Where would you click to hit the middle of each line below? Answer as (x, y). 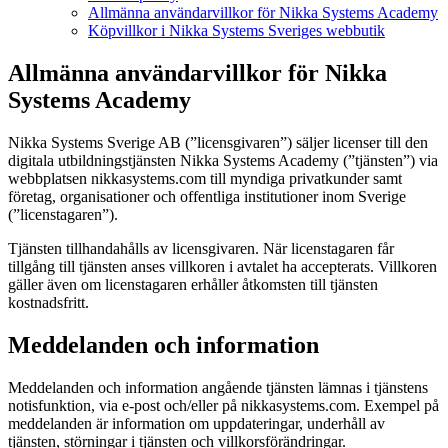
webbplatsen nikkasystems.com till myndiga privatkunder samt (205, 178)
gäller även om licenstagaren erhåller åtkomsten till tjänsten (193, 284)
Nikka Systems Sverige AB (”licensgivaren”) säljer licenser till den (218, 142)
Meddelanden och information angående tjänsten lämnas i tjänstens (218, 387)
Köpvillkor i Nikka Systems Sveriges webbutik (236, 31)
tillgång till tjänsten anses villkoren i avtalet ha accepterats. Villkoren (222, 266)
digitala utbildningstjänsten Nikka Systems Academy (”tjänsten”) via (223, 160)
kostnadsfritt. (48, 302)
